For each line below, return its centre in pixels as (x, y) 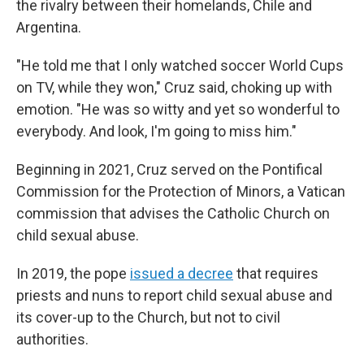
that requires (276, 273)
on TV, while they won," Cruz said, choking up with (174, 87)
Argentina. (49, 27)
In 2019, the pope (73, 273)
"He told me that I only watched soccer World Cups (180, 65)
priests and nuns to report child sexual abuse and (174, 295)
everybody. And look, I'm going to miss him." (156, 131)
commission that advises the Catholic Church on (173, 213)
